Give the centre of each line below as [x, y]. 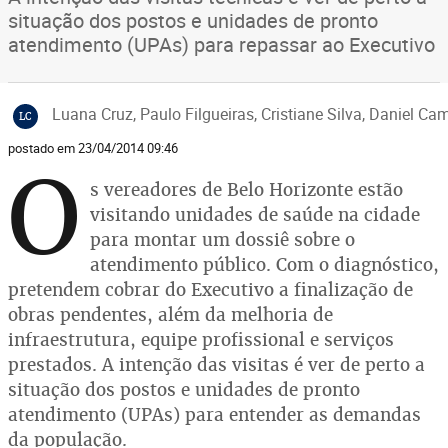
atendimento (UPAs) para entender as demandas [214, 414]
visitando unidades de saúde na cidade [255, 214]
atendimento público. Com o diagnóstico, [264, 264]
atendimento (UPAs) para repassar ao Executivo [221, 44]
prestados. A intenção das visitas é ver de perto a [216, 364]
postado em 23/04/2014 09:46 [93, 148]
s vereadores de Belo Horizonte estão [246, 189]
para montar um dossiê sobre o [222, 239]
